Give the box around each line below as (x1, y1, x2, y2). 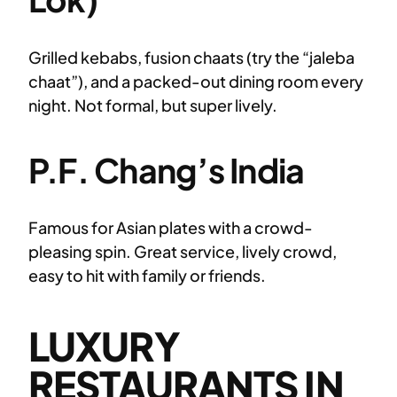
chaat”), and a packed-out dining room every (28, 70, 363, 91)
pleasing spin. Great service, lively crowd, (28, 241, 337, 262)
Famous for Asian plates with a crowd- (28, 217, 313, 238)
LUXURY (28, 321, 180, 371)
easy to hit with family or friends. (28, 265, 266, 286)
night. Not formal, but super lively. (28, 94, 277, 115)
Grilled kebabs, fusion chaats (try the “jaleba (28, 46, 354, 67)
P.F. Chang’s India (28, 149, 305, 191)
